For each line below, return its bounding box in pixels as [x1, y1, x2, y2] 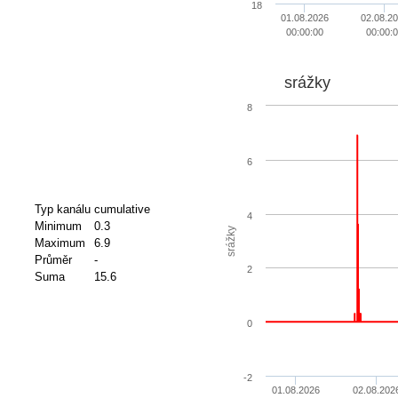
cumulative [93, 203, 150, 217]
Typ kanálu [34, 203, 91, 217]
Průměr [34, 253, 72, 267]
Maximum [34, 236, 85, 251]
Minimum [34, 219, 82, 234]
